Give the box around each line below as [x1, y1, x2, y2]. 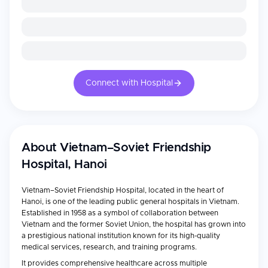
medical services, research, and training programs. [22, 243, 197, 251]
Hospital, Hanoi [22, 159, 107, 170]
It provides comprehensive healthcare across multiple [22, 260, 207, 267]
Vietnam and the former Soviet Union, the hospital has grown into [22, 221, 246, 228]
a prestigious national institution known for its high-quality [22, 232, 220, 239]
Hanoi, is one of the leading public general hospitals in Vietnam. [22, 198, 239, 205]
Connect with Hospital [86, 79, 173, 87]
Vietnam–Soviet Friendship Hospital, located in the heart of [22, 187, 224, 194]
